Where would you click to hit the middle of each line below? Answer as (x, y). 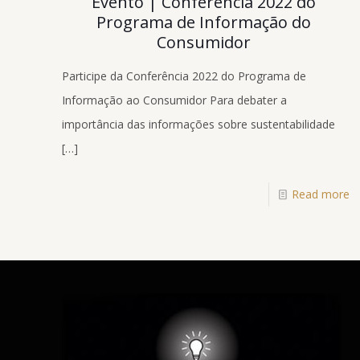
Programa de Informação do (203, 22)
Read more (321, 194)
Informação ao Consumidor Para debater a (174, 100)
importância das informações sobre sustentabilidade (198, 125)
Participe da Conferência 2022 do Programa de (184, 76)
